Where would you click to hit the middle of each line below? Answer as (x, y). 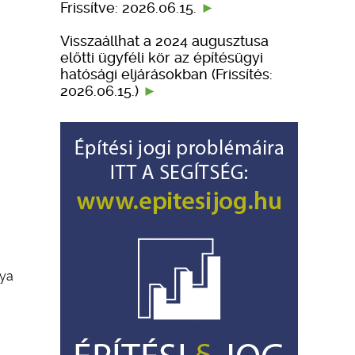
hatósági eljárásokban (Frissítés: (166, 74)
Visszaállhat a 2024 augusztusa (164, 40)
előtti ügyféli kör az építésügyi (162, 57)
